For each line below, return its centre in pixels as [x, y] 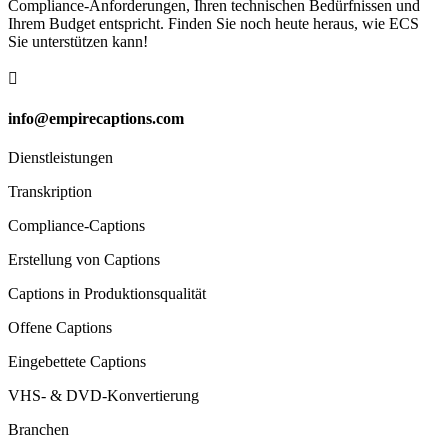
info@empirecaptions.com [96, 119]
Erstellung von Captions [84, 260]
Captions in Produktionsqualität [107, 294]
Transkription [50, 192]
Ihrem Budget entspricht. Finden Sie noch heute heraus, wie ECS [213, 23]
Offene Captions [60, 328]
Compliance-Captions [76, 226]
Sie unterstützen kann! [78, 41]
